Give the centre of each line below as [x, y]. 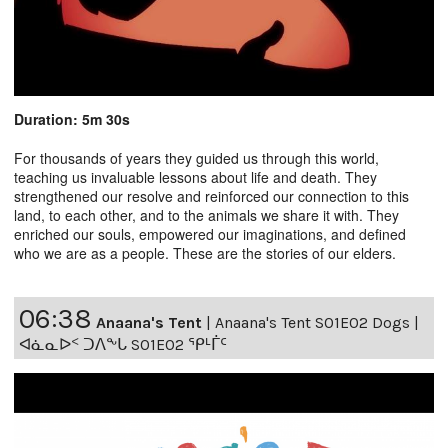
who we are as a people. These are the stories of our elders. [205, 253]
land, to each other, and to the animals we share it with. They [206, 215]
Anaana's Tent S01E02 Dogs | [317, 323]
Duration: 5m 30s [72, 119]
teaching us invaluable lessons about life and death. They [195, 177]
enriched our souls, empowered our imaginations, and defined [210, 234]
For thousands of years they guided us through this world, [196, 158]
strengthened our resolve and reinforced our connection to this [211, 196]
